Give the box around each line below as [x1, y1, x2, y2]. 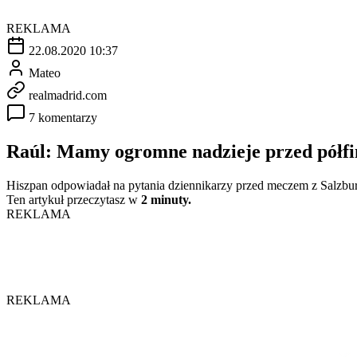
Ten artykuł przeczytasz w [6, 192, 141, 206]
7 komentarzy [29, 110, 97, 124]
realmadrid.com [29, 88, 107, 102]
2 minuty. [141, 192, 191, 206]
